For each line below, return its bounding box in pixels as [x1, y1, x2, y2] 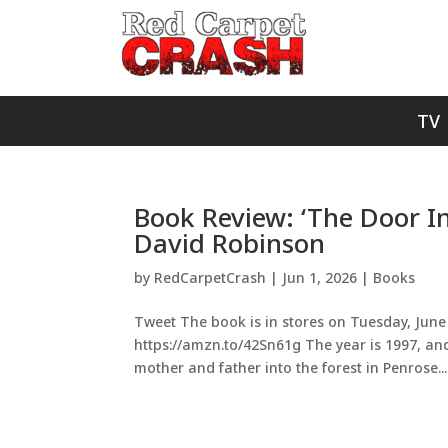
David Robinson [134, 225, 326, 261]
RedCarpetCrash [154, 268, 267, 287]
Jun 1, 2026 [282, 268, 358, 287]
